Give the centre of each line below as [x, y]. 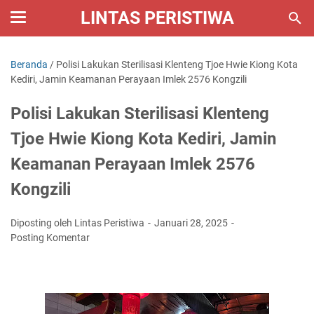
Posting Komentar [50, 238]
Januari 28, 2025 [192, 223]
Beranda [29, 64]
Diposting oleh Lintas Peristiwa [78, 223]
